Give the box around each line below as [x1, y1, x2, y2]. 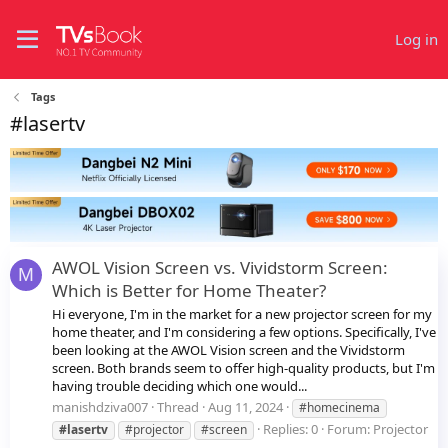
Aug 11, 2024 [208, 398, 283, 417]
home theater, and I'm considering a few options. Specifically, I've [52, 323, 436, 342]
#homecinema [299, 399, 380, 417]
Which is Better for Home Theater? [52, 278, 326, 302]
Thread [157, 398, 199, 417]
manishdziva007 [52, 398, 148, 417]
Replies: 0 [263, 420, 318, 439]
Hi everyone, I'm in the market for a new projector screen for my [52, 305, 432, 324]
